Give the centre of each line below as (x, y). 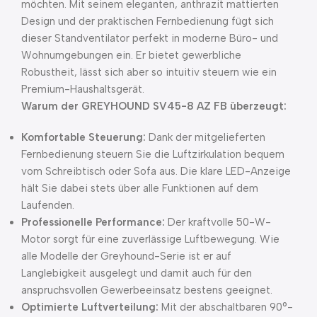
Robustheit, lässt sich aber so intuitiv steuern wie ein (149, 73)
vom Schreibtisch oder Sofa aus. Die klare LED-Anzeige (156, 172)
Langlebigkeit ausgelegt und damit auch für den (137, 273)
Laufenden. (48, 206)
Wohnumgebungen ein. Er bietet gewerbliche (131, 56)
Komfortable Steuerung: (83, 138)
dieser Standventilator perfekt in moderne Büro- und (150, 39)
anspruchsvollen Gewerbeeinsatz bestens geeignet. (147, 290)
